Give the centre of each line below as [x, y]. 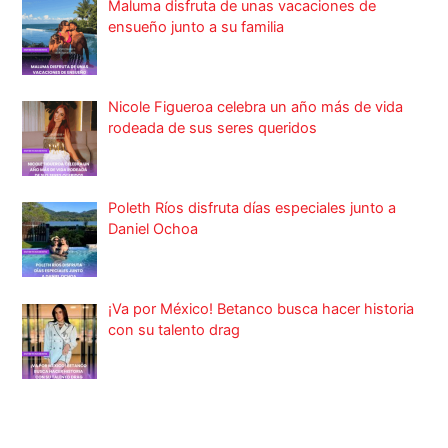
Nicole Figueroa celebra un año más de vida [256, 106]
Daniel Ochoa [153, 229]
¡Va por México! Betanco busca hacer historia [261, 309]
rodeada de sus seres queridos [213, 127]
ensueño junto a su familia [196, 26]
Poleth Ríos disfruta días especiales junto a [252, 208]
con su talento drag [174, 330]
